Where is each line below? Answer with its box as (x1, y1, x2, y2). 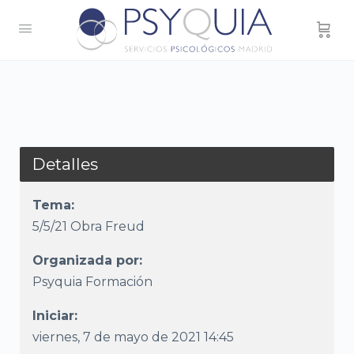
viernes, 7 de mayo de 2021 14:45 (32, 330, 234, 345)
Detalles (32, 154, 98, 174)
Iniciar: (32, 308, 77, 323)
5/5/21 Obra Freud (32, 219, 145, 234)
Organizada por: (32, 253, 142, 268)
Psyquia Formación (32, 274, 153, 289)
